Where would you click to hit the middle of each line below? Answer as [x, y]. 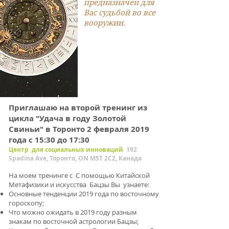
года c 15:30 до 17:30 [49, 140]
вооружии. [105, 23]
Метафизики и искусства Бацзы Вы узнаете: [79, 185]
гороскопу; [26, 203]
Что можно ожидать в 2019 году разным [73, 212]
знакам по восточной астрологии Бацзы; [74, 221]
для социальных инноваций [77, 150]
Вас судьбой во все [120, 13]
